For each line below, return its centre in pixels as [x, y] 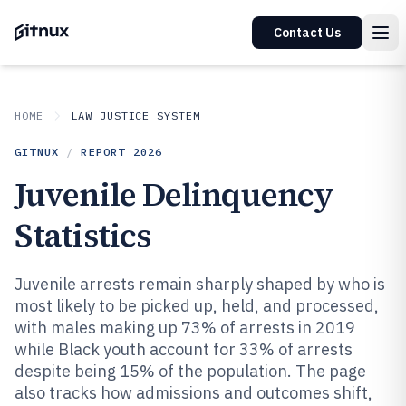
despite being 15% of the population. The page [190, 371]
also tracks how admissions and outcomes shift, [193, 393]
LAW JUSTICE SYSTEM [135, 116]
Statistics [82, 235]
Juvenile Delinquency [174, 194]
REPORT [107, 152]
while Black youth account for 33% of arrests [184, 349]
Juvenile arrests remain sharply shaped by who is [200, 284]
